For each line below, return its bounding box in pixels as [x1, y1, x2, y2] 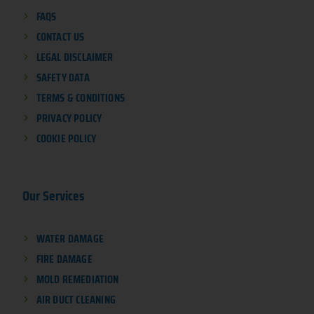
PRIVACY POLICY [36, 109, 102, 127]
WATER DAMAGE [36, 229, 104, 247]
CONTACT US [36, 27, 85, 46]
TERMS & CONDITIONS [36, 88, 125, 107]
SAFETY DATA [36, 68, 90, 86]
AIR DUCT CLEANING [36, 290, 116, 308]
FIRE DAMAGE [36, 250, 93, 268]
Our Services [22, 184, 84, 207]
